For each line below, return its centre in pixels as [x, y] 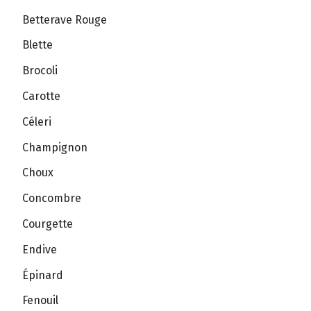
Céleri [37, 121]
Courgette [48, 224]
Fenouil [40, 301]
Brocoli [40, 71]
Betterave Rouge [65, 19]
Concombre [52, 199]
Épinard [43, 275]
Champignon [55, 147]
